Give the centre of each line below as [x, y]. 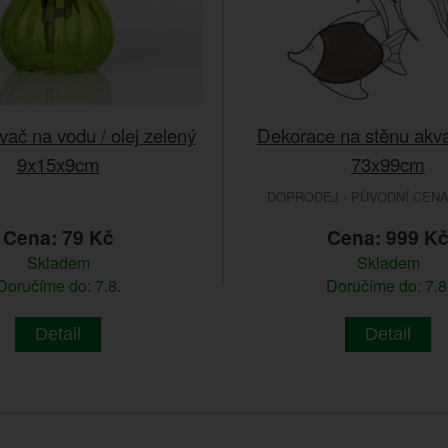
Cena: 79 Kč [58, 237]
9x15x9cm [58, 164]
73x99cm [388, 164]
